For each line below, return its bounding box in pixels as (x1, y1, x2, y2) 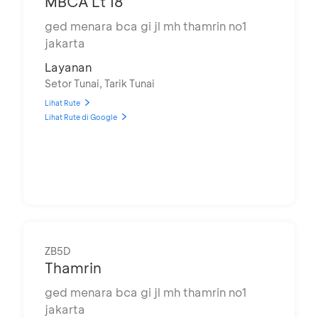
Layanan (45, 60, 92, 75)
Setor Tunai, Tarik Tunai (45, 77, 155, 90)
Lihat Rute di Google (45, 112, 117, 122)
